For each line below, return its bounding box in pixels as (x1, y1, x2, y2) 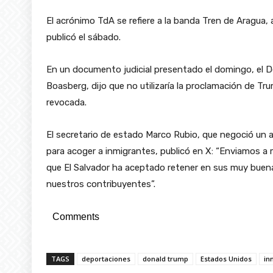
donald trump (143, 253, 188, 263)
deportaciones (82, 253, 130, 263)
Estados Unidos (200, 253, 252, 263)
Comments (52, 211, 99, 222)
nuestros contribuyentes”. (46, 178, 155, 190)
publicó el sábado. (46, 31, 121, 43)
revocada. (46, 96, 87, 108)
